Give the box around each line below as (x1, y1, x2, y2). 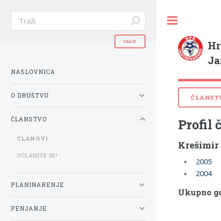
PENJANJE (11, 204, 47, 212)
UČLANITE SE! (17, 151, 58, 159)
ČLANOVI (17, 135, 49, 143)
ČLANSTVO (11, 115, 47, 123)
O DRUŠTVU (11, 91, 49, 99)
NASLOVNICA (11, 68, 55, 75)
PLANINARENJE (11, 181, 64, 188)
